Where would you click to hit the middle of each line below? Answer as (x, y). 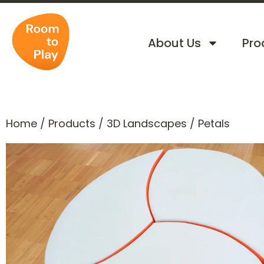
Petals (214, 123)
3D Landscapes (147, 123)
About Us (175, 43)
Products (72, 123)
